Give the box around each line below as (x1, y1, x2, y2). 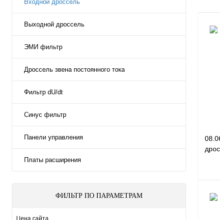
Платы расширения (24, 156, 81, 164)
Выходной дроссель (24, 21, 84, 28)
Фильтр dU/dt (24, 88, 63, 96)
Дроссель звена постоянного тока (24, 66, 125, 74)
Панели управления (24, 134, 83, 141)
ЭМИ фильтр (24, 43, 62, 51)
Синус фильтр (24, 111, 66, 119)
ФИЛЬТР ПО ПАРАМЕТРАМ (55, 192, 142, 200)
